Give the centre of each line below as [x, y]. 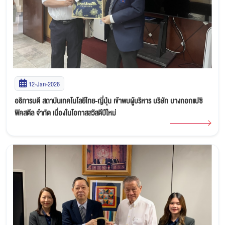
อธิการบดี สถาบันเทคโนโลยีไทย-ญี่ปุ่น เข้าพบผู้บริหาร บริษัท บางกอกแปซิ [108, 101]
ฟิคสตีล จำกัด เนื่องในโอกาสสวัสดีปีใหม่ [65, 113]
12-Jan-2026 [44, 84]
